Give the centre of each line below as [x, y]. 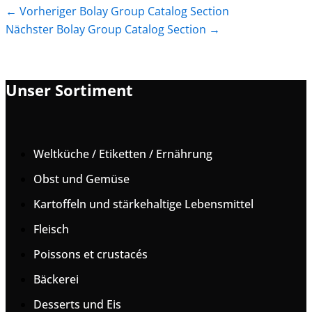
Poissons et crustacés [91, 254]
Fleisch [51, 229]
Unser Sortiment [69, 90]
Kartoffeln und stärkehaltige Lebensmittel [143, 204]
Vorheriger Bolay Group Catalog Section [123, 11]
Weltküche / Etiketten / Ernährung [123, 154]
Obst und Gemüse [81, 179]
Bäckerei [56, 279]
